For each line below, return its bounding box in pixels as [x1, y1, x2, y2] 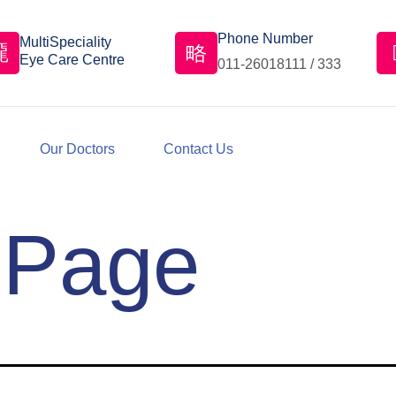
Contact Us [164, 141, 233, 156]
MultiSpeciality [19, 34, 111, 49]
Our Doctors [40, 141, 115, 156]
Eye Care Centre [19, 51, 125, 67]
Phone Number [217, 31, 313, 46]
